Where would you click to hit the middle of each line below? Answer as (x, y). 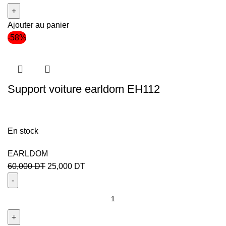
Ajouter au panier (38, 25)
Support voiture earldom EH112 (84, 89)
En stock (23, 131)
